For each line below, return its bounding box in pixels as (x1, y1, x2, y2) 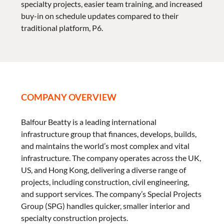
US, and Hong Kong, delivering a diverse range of (21, 165, 186, 174)
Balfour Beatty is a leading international (21, 117, 157, 126)
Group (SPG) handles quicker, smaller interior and (21, 201, 190, 210)
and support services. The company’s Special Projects (21, 189, 202, 198)
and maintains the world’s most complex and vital (21, 141, 190, 150)
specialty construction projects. (21, 213, 128, 222)
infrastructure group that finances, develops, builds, (21, 129, 197, 138)
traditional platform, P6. (21, 23, 103, 32)
